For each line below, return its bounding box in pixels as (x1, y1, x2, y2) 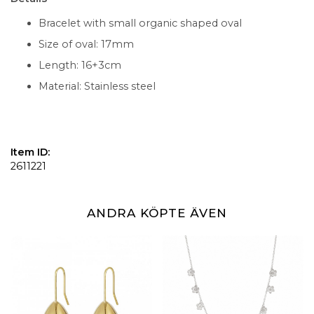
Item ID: (11, 146, 50, 158)
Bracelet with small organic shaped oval (39, 16, 242, 29)
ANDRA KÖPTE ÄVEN (87, 206, 227, 220)
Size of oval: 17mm (39, 37, 134, 50)
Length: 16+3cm (39, 58, 121, 71)
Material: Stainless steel (39, 79, 158, 93)
